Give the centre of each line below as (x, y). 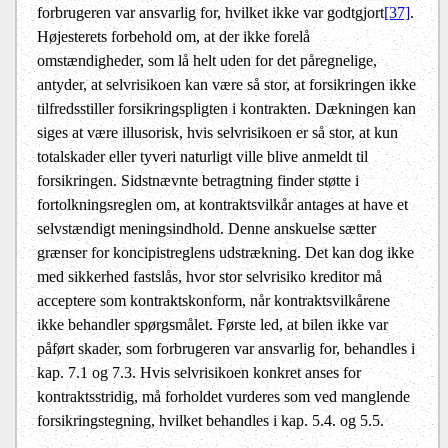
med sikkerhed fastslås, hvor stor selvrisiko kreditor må (209, 277)
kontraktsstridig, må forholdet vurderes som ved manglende (223, 397)
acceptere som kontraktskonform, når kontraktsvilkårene (213, 301)
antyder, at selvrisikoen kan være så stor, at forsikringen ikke (226, 85)
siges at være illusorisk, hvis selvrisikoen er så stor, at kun (217, 133)
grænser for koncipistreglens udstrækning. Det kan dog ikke (225, 253)
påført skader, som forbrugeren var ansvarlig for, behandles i (226, 349)
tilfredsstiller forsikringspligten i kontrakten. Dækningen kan (226, 109)
